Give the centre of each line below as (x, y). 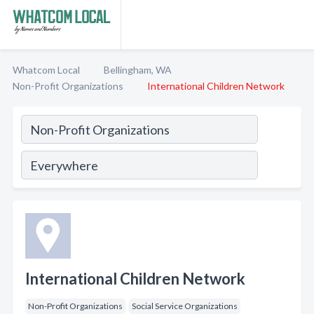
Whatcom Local (46, 70)
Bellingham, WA (138, 70)
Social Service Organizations (185, 306)
